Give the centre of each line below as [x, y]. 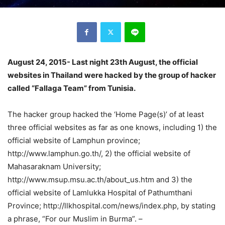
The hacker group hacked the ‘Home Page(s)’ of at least [106, 114]
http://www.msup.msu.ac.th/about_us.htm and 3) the [100, 179]
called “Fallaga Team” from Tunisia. [72, 88]
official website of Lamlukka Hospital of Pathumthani [100, 192]
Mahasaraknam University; [54, 166]
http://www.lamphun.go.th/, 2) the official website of [99, 153]
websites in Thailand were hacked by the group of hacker [112, 75]
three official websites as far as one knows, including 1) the [112, 127]
